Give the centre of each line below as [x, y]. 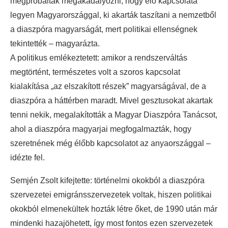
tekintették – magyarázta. [55, 43]
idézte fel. [27, 157]
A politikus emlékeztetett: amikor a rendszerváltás [99, 58]
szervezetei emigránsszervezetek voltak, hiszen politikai [111, 194]
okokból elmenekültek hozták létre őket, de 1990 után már [114, 209]
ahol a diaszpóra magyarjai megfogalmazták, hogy [101, 129]
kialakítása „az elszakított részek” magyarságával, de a [108, 86]
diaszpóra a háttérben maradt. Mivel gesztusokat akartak [111, 100]
